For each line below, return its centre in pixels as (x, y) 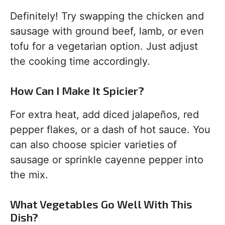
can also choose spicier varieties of (93, 145)
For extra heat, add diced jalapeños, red (104, 115)
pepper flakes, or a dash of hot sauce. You (110, 130)
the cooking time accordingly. (80, 61)
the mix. (29, 175)
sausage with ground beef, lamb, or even (107, 31)
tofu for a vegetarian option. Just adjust (104, 46)
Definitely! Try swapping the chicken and (107, 16)
